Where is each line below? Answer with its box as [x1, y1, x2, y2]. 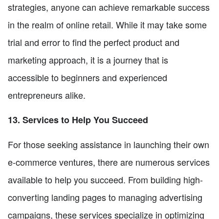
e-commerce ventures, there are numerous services [8, 155, 210, 168]
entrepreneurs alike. [8, 88, 86, 101]
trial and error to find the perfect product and [8, 35, 179, 48]
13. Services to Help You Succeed [8, 113, 148, 126]
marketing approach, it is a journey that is [8, 53, 168, 66]
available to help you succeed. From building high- [8, 173, 203, 186]
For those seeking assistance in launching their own [8, 137, 209, 151]
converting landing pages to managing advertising [8, 190, 202, 203]
